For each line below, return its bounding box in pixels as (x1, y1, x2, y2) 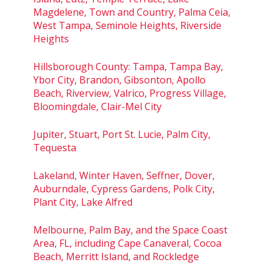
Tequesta (33, 140, 76, 154)
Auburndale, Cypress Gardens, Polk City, (33, 181, 215, 195)
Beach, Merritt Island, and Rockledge (33, 249, 199, 263)
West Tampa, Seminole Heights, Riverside (33, 18, 221, 32)
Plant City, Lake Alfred (33, 195, 132, 209)
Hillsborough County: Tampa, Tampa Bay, (33, 59, 223, 73)
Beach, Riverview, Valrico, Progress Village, (33, 86, 226, 100)
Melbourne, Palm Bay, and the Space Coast (33, 223, 227, 237)
